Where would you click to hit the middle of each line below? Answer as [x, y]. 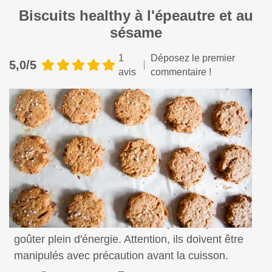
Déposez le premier [192, 58]
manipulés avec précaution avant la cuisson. [121, 256]
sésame [136, 32]
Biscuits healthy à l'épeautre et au [136, 15]
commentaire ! [181, 72]
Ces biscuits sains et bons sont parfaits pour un [128, 223]
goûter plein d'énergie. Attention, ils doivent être [129, 239]
